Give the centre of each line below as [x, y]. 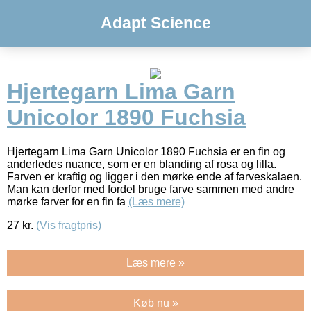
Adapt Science [155, 23]
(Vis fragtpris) [69, 225]
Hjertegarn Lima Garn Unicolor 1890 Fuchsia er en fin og [146, 151]
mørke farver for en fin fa [68, 201]
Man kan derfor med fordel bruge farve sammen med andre [151, 189]
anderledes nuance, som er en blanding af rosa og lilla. [142, 164]
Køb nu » [155, 303]
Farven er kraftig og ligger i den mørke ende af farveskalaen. [154, 176]
